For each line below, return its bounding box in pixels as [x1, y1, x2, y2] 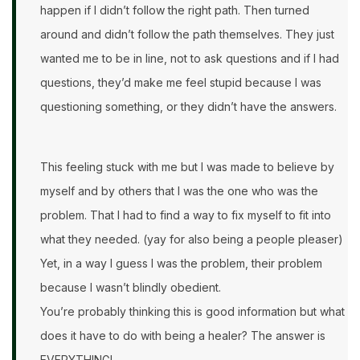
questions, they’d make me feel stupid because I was [40, 76, 321, 90]
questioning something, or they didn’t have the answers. [40, 100, 337, 114]
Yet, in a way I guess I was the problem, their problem [40, 256, 322, 271]
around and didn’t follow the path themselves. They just [40, 27, 334, 42]
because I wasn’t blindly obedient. [40, 280, 221, 295]
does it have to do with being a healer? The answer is [40, 329, 325, 343]
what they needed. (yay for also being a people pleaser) [40, 232, 343, 247]
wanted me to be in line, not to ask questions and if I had [40, 51, 339, 66]
